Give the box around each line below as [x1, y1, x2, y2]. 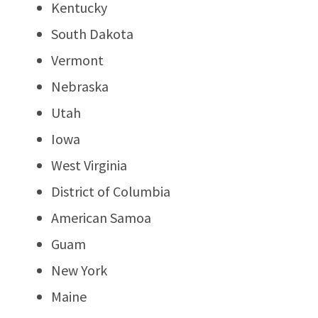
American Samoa [51, 208, 151, 226]
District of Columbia [51, 182, 170, 200]
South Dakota [51, 24, 133, 43]
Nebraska [51, 77, 109, 95]
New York [51, 261, 107, 279]
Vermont [51, 50, 104, 69]
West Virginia [51, 155, 127, 174]
